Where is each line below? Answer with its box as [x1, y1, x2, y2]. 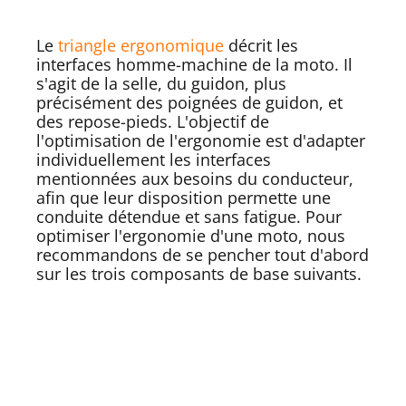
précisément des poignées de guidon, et [36, 91, 343, 113]
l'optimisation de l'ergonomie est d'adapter [36, 129, 365, 151]
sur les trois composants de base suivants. [36, 262, 362, 285]
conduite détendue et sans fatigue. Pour [36, 205, 342, 227]
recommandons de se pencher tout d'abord [36, 243, 369, 266]
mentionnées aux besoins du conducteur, [36, 167, 353, 189]
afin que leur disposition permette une [36, 186, 331, 208]
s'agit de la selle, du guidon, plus [36, 72, 286, 94]
